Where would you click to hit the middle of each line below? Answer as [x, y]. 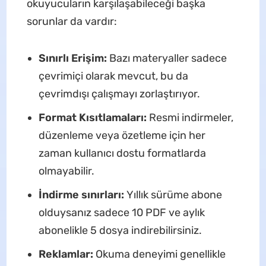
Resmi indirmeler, [190, 117]
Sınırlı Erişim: [72, 58]
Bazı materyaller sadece [167, 58]
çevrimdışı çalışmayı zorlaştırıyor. [119, 94]
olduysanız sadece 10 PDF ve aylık [121, 212]
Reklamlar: [66, 254]
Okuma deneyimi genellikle [159, 254]
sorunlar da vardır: [72, 21]
